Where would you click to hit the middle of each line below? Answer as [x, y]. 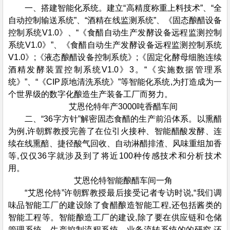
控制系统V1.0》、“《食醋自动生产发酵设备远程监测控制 [115, 33]
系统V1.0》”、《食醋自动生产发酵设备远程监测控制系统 [115, 45]
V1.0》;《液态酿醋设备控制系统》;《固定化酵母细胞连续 [115, 57]
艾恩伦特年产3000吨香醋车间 [123, 107]
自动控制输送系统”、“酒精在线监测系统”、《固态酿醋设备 [115, 20]
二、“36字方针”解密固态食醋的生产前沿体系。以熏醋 [123, 119]
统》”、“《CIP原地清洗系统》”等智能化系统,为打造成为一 [115, 82]
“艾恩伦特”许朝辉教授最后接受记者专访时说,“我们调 [123, 193]
